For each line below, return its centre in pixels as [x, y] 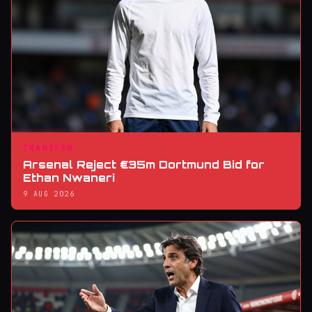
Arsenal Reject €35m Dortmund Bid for [144, 164]
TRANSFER [49, 147]
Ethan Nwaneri [69, 178]
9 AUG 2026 [49, 194]
